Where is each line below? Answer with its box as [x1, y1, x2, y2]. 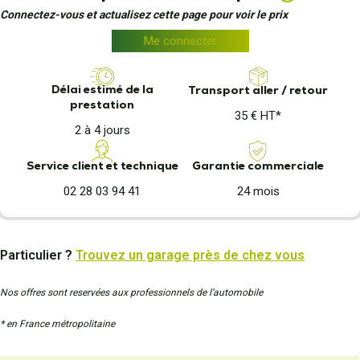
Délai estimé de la [51, 82, 153, 96]
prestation [70, 97, 134, 112]
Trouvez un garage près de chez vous [76, 247, 305, 263]
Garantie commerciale [192, 157, 324, 173]
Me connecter [143, 34, 217, 48]
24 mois [236, 183, 280, 198]
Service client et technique [26, 158, 178, 173]
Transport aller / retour [188, 83, 328, 97]
